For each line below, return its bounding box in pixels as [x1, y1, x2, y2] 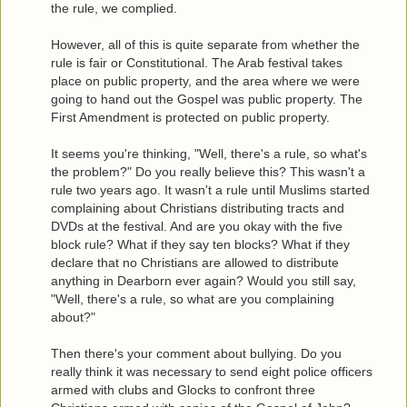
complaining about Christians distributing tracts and [51, 200, 344, 215]
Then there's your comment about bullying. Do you [51, 345, 342, 361]
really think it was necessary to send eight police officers [51, 363, 372, 379]
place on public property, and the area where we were [51, 73, 360, 88]
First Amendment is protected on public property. [51, 109, 330, 124]
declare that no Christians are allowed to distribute [51, 254, 339, 270]
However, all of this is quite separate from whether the [51, 36, 360, 52]
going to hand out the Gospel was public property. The [51, 91, 362, 106]
